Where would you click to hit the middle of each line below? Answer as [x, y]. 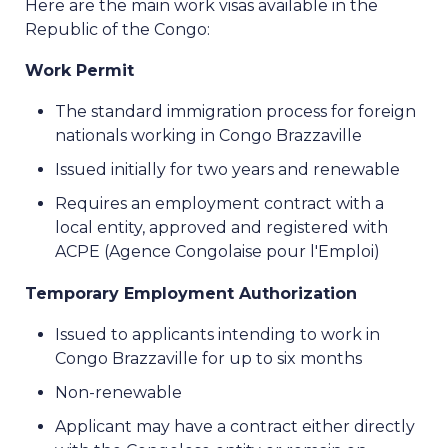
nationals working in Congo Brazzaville [208, 136]
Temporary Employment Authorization [191, 294]
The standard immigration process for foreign [235, 112]
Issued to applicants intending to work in [217, 335]
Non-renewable [118, 393]
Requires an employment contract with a [219, 204]
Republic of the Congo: [117, 30]
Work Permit [79, 71]
